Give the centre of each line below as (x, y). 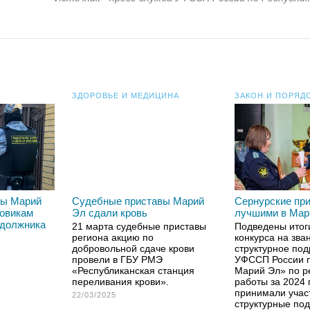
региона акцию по (113, 237)
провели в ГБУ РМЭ (117, 259)
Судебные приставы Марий (138, 201)
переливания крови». (120, 282)
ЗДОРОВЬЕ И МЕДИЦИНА (126, 95)
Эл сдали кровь (110, 213)
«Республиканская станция (133, 271)
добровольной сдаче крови (133, 248)
